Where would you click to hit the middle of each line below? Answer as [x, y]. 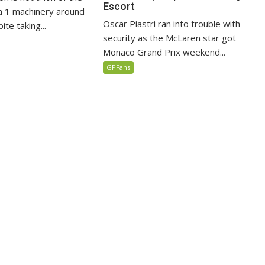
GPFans [119, 67]
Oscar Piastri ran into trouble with [172, 24]
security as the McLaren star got [170, 38]
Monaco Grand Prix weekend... [164, 52]
